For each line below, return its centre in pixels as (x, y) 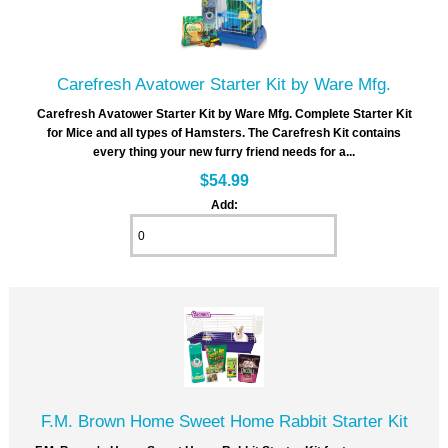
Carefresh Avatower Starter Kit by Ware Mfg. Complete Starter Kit (224, 114)
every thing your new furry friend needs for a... (224, 152)
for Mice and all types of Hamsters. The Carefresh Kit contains (224, 133)
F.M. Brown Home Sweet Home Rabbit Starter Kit (224, 421)
